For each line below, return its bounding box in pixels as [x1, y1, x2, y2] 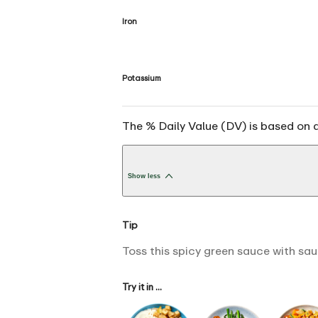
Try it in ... [122, 281, 162, 293]
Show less [128, 172, 160, 180]
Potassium [122, 72, 161, 82]
